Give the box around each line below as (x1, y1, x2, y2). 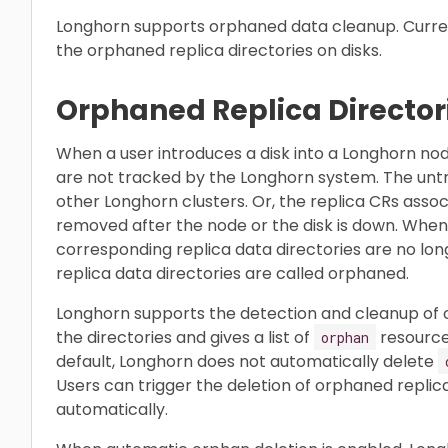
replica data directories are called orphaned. (56, 261, 409, 285)
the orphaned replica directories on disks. (56, 39, 382, 62)
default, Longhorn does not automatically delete (56, 349, 438, 373)
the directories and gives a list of (56, 325, 314, 349)
